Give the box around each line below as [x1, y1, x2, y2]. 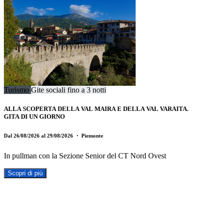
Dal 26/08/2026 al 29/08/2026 [4, 132, 75, 139]
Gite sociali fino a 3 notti [31, 85, 106, 94]
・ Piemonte [75, 132, 103, 139]
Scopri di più [8, 169, 43, 177]
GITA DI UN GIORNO [4, 112, 65, 120]
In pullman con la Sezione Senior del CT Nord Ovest [4, 151, 166, 160]
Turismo [4, 85, 31, 94]
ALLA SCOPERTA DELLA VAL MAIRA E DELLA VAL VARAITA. [4, 105, 188, 112]
